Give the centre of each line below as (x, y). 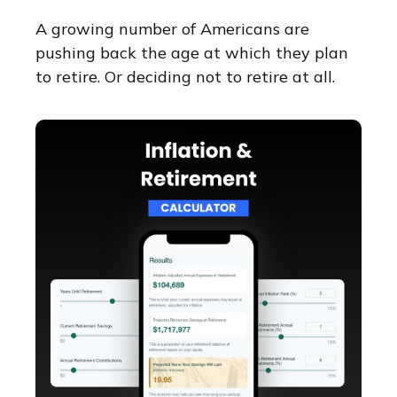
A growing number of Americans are (172, 29)
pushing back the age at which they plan (192, 53)
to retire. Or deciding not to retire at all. (185, 77)
